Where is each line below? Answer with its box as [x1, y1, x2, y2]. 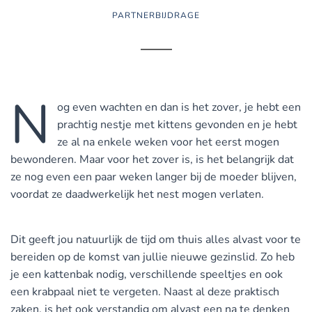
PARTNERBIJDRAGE [112, 10, 200, 21]
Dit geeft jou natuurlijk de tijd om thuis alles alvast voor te [10, 232, 301, 247]
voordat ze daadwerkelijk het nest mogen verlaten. [10, 187, 264, 202]
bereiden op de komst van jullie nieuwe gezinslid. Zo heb [10, 249, 295, 265]
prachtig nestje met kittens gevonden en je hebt [57, 117, 297, 132]
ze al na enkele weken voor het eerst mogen [57, 134, 279, 150]
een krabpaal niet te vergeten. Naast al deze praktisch [10, 284, 279, 299]
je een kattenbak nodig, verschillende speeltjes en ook [10, 267, 283, 282]
